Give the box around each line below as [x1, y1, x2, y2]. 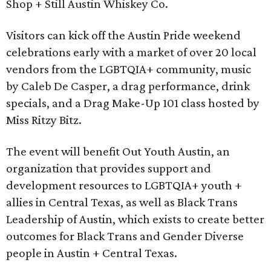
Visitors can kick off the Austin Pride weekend [6, 28, 241, 42]
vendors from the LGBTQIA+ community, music [6, 62, 251, 76]
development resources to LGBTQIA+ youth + [6, 178, 242, 192]
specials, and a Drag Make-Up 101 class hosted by [6, 96, 260, 110]
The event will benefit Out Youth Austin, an [6, 144, 230, 158]
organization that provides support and [6, 161, 211, 175]
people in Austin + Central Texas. [6, 246, 177, 260]
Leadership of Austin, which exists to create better [6, 212, 264, 226]
